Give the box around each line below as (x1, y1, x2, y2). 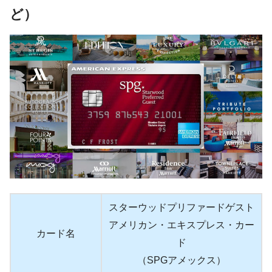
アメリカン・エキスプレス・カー (109, 220, 254, 231)
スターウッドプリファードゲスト (109, 202, 254, 213)
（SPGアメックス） (137, 255, 226, 266)
